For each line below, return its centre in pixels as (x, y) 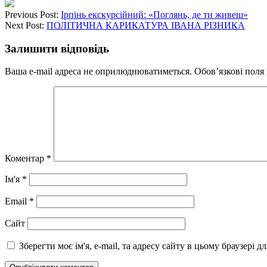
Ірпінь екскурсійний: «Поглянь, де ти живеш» (154, 14)
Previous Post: (33, 14)
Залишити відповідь (57, 48)
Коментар (26, 159)
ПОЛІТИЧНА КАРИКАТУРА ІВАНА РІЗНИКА (146, 25)
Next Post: (26, 25)
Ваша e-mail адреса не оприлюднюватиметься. (98, 72)
